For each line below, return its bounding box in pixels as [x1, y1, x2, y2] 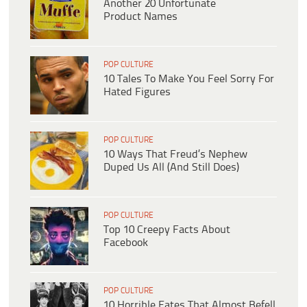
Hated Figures [103, 86, 171, 99]
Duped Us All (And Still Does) [103, 162, 239, 174]
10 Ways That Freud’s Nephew [103, 149, 247, 161]
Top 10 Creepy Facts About [103, 224, 230, 236]
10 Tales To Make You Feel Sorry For [103, 73, 274, 86]
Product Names [103, 11, 177, 23]
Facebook [103, 237, 148, 249]
